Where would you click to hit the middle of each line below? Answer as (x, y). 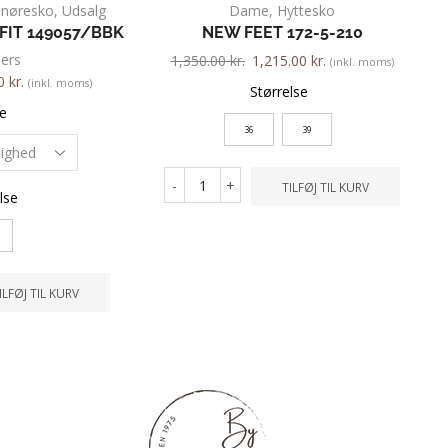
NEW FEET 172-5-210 (282, 33)
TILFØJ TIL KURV (325, 186)
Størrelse (278, 92)
